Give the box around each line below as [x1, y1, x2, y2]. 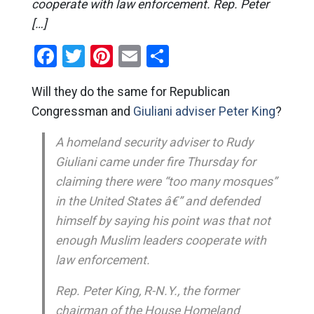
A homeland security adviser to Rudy [55, 135, 253, 149]
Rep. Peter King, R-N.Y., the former [55, 284, 239, 298]
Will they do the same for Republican [31, 85, 230, 99]
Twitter [84, 43, 153, 69]
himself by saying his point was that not [55, 214, 271, 228]
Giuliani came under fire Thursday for [55, 155, 256, 169]
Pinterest [112, 43, 200, 69]
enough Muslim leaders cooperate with [55, 233, 266, 247]
